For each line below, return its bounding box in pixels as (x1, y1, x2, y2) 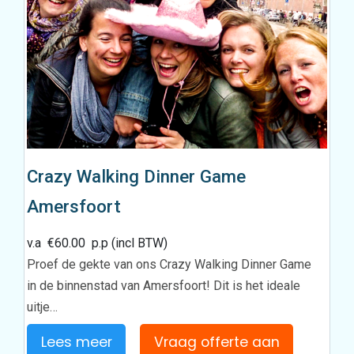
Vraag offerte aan (153, 333, 280, 352)
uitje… (27, 299, 58, 314)
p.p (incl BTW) (85, 235, 168, 250)
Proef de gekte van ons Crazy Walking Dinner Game (27, 256, 312, 272)
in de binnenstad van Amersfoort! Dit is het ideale (27, 277, 301, 293)
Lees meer (40, 333, 112, 352)
